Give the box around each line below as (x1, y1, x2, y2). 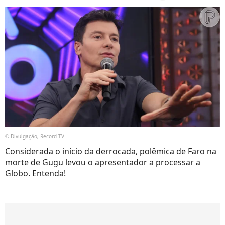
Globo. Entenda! (5, 168, 66, 179)
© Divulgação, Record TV (5, 133, 64, 140)
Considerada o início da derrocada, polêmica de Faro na (5, 146, 216, 157)
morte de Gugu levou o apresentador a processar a (5, 157, 200, 168)
